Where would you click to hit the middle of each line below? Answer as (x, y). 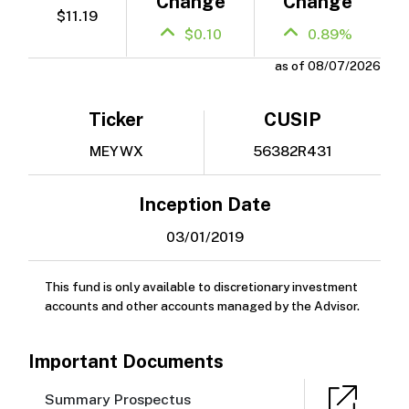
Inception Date (204, 205)
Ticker (116, 119)
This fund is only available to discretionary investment (202, 286)
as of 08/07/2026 (327, 65)
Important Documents (126, 361)
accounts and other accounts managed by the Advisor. (203, 305)
